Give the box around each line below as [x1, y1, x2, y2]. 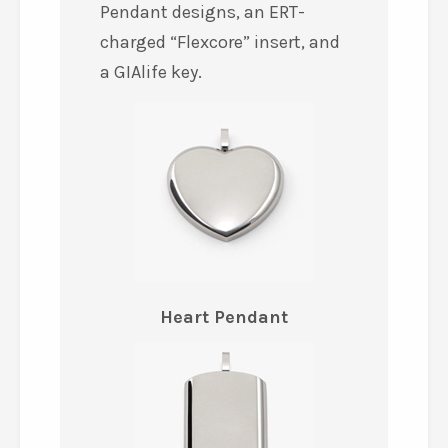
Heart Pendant [160, 306, 288, 328]
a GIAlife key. [100, 61, 202, 83]
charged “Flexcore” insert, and [100, 31, 340, 53]
